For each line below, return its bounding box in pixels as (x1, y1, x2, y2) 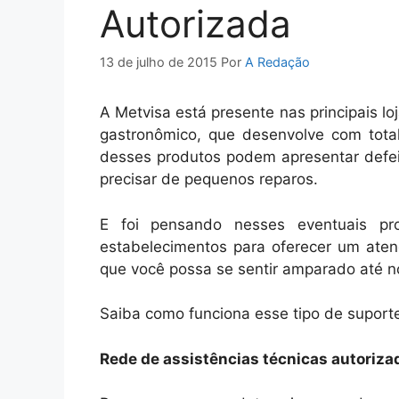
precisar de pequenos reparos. (100, 170, 318, 189)
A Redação (245, 54, 310, 70)
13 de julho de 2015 (100, 54, 217, 70)
